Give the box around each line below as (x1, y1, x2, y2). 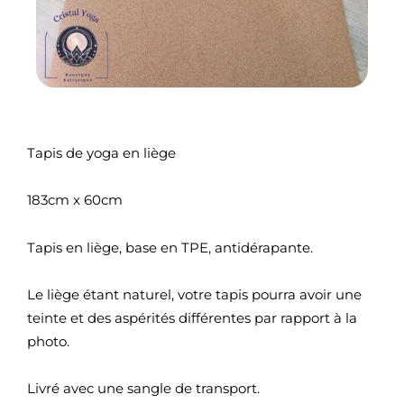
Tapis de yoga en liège (27, 144, 176, 162)
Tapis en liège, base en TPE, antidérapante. (27, 238, 313, 256)
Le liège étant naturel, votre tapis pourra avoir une (27, 285, 362, 303)
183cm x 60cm (27, 191, 123, 209)
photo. (27, 332, 69, 350)
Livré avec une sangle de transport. (27, 380, 260, 398)
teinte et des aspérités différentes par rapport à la (27, 308, 357, 326)
